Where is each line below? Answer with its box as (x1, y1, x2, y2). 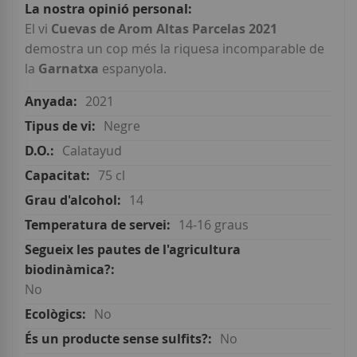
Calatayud (62, 142, 122, 160)
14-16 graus (178, 216, 249, 234)
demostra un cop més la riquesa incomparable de (25, 40, 324, 58)
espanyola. (99, 60, 167, 78)
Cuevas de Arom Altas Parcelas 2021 (51, 20, 277, 38)
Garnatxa (38, 60, 99, 78)
